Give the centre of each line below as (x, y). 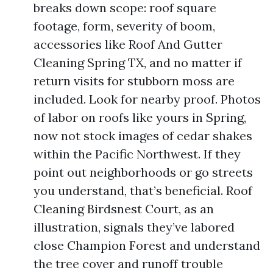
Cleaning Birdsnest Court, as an (124, 209)
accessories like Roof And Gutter (128, 44)
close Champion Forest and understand (147, 245)
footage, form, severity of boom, (124, 26)
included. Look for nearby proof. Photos (147, 99)
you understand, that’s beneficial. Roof (143, 190)
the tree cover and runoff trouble (128, 264)
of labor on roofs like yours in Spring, (140, 117)
